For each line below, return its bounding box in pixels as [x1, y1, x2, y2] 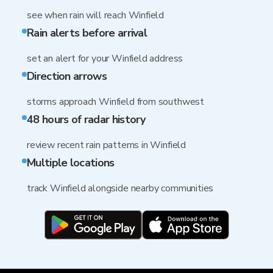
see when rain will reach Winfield [27, 9, 165, 22]
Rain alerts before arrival [27, 26, 147, 40]
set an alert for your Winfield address [27, 52, 183, 65]
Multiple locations [27, 155, 115, 170]
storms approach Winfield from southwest [27, 95, 204, 108]
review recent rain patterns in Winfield [27, 138, 186, 152]
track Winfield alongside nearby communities [27, 182, 214, 195]
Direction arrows [27, 69, 107, 83]
